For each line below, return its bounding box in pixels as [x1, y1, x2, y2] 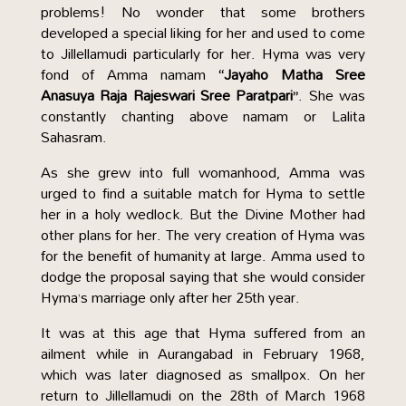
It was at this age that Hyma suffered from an [40, 318, 366, 347]
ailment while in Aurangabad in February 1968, [40, 339, 366, 368]
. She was [298, 81, 366, 110]
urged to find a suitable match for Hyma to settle [40, 179, 366, 208]
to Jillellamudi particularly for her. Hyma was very [40, 39, 366, 68]
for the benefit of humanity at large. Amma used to [40, 241, 366, 270]
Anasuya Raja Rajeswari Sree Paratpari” [40, 81, 299, 110]
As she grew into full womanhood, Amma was [40, 158, 366, 187]
